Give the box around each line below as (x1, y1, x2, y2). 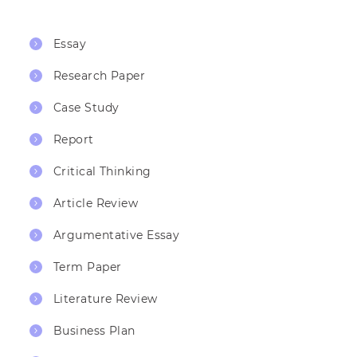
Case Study (53, 100, 120, 116)
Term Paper (53, 260, 122, 275)
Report (53, 132, 94, 147)
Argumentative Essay (53, 228, 180, 243)
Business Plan (53, 324, 135, 339)
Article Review (53, 196, 139, 211)
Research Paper (53, 69, 146, 84)
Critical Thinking (53, 164, 151, 179)
